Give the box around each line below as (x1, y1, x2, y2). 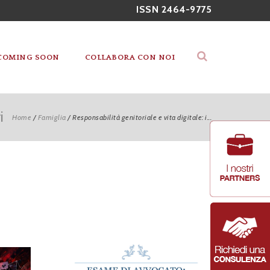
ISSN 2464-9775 (136, 4, 212, 15)
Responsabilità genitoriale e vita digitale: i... (72, 113, 212, 122)
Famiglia (37, 113, 66, 122)
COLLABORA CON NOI (84, 53, 175, 61)
